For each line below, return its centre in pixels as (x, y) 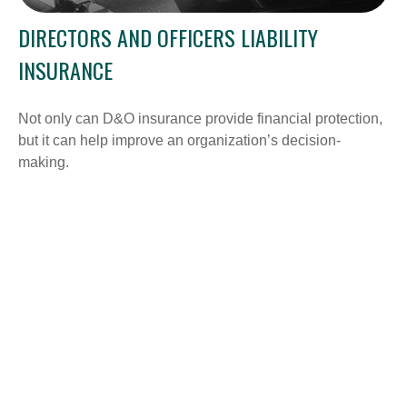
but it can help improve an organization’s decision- (179, 140)
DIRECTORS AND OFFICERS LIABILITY (168, 37)
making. (44, 162)
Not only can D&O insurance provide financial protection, (200, 118)
